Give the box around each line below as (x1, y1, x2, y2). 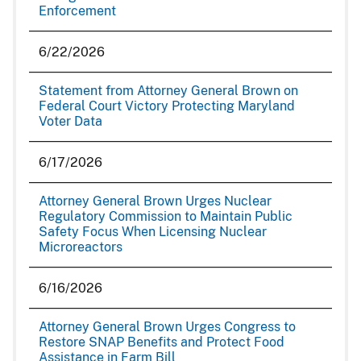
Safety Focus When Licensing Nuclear (39, 224, 267, 239)
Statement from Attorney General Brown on (39, 83, 298, 98)
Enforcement (39, 3, 116, 19)
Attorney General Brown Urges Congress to (39, 319, 296, 334)
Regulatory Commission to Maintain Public (39, 209, 293, 224)
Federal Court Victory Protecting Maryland (39, 98, 295, 114)
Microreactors (39, 239, 122, 255)
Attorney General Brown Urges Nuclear (39, 193, 272, 209)
